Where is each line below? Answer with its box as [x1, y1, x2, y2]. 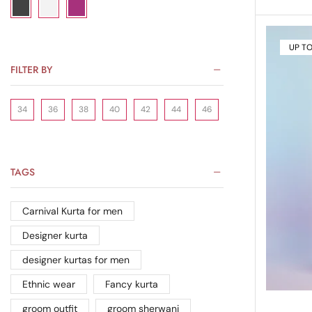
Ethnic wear [22, 278, 75, 291]
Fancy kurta [104, 278, 158, 291]
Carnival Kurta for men [22, 205, 123, 218]
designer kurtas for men [22, 253, 130, 267]
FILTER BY [10, 62, 52, 77]
